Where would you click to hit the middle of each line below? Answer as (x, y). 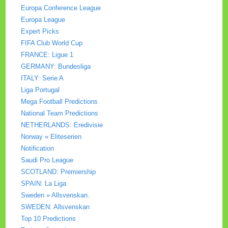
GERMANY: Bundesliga (56, 66)
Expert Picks (40, 31)
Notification (38, 148)
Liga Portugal (40, 90)
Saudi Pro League (47, 160)
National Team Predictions (60, 113)
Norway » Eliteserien (51, 136)
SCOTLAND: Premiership (59, 172)
